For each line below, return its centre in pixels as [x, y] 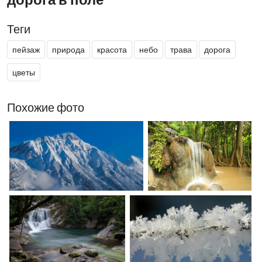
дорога [217, 49]
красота [112, 49]
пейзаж [26, 49]
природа [68, 49]
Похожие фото [46, 107]
